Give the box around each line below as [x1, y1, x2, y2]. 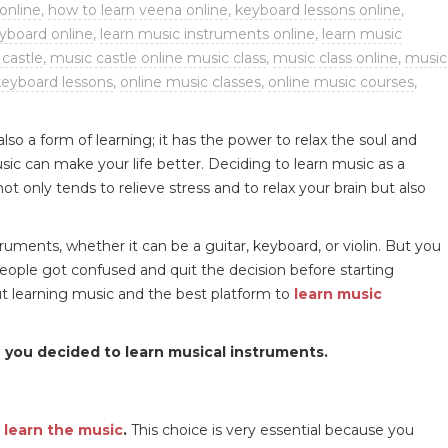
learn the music [4, 420, 123, 439]
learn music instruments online [100, 24, 315, 43]
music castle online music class [50, 48, 266, 67]
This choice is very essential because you [127, 420, 414, 439]
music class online [273, 48, 398, 67]
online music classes [120, 72, 261, 91]
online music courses [268, 72, 414, 91]
